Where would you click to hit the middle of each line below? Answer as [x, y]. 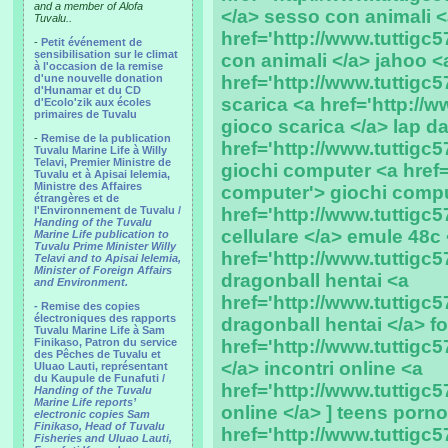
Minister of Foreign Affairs [103, 270]
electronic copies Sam [92, 414]
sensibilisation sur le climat [106, 54]
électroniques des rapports [105, 318]
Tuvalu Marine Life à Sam [99, 330]
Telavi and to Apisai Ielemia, [107, 258]
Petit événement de [91, 42]
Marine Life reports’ [85, 402]
